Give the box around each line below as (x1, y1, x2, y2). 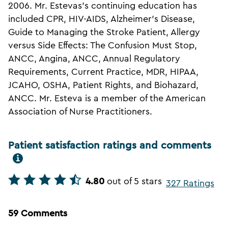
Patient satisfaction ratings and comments (8, 140, 211, 151)
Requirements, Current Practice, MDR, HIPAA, (8, 67, 198, 77)
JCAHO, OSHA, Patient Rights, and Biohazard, (8, 80, 198, 90)
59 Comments (8, 209, 67, 218)
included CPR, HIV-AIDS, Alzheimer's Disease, (8, 14, 195, 24)
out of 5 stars (107, 177, 162, 186)
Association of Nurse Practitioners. (8, 107, 152, 117)
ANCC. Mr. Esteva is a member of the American (8, 94, 206, 103)
